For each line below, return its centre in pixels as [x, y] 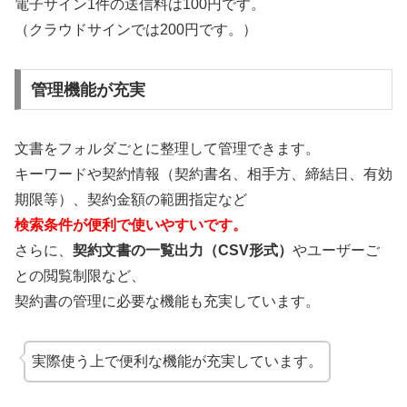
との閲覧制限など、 [80, 276]
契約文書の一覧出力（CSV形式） [183, 251]
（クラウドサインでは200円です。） [136, 29]
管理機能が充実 [88, 89]
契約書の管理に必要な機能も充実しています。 [167, 302]
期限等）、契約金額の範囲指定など [131, 200]
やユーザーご [336, 251]
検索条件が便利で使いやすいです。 [131, 225]
